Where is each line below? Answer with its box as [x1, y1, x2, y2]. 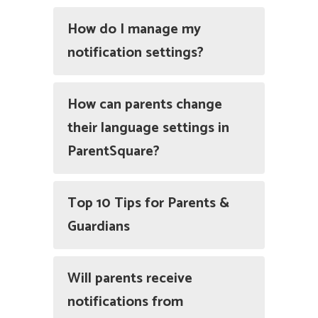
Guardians [67, 215, 130, 239]
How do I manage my [67, 18, 201, 42]
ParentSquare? [67, 140, 160, 164]
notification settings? [67, 41, 204, 65]
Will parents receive [67, 267, 192, 291]
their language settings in [67, 116, 229, 141]
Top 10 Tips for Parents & [67, 192, 229, 216]
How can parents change [67, 93, 222, 117]
